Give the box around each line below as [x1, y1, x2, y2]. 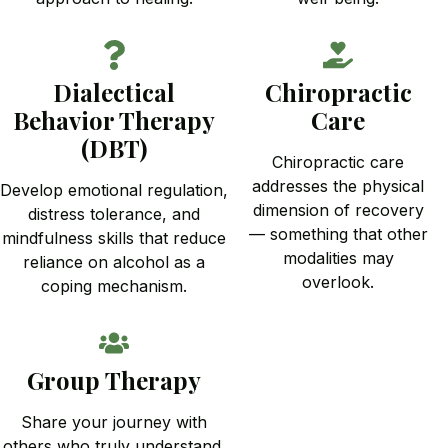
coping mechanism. [41, 275, 188, 296]
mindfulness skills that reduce [2, 227, 227, 248]
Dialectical [53, 75, 176, 108]
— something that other [248, 223, 428, 244]
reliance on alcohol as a [23, 251, 206, 272]
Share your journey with [21, 411, 208, 432]
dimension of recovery [252, 199, 424, 220]
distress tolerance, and [28, 203, 201, 224]
